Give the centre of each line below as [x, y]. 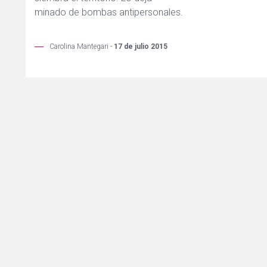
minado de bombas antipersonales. [109, 13]
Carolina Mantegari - [81, 47]
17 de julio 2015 [141, 47]
